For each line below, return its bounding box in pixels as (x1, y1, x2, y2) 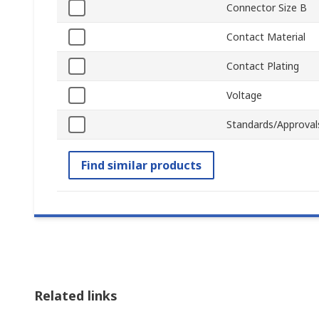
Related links (34, 287, 117, 305)
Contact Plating (226, 59, 299, 73)
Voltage (226, 88, 262, 103)
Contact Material (226, 30, 305, 44)
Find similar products (81, 157, 202, 174)
